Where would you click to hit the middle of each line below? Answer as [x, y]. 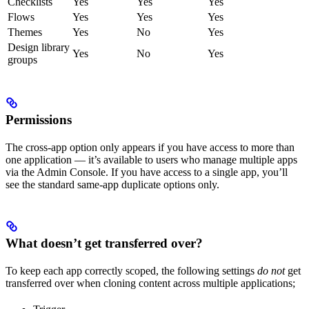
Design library [39, 48]
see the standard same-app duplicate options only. [112, 184]
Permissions [39, 119]
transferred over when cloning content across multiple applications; [150, 283]
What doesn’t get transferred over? [104, 243]
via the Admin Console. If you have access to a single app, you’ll [147, 172]
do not [271, 270]
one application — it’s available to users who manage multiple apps [151, 159]
